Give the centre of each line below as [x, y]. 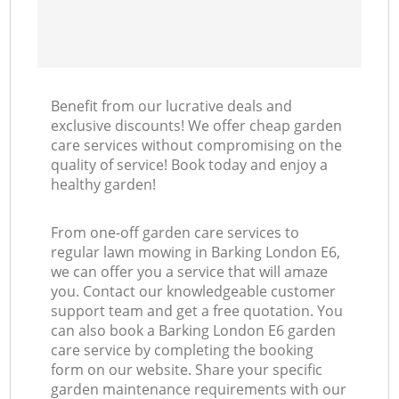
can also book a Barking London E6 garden [194, 331]
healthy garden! [104, 185]
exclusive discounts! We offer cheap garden [197, 126]
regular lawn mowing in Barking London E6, [196, 252]
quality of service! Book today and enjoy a [190, 165]
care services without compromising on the [197, 146]
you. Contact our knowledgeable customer [194, 292]
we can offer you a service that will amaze [190, 272]
